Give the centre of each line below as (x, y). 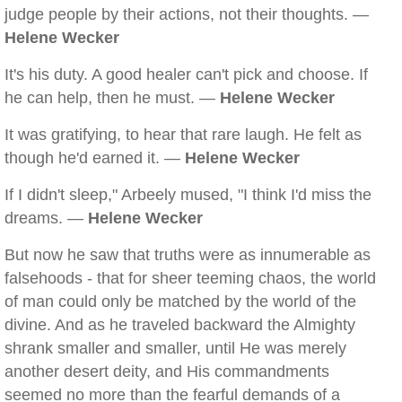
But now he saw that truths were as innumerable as (188, 255)
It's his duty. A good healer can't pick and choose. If (186, 74)
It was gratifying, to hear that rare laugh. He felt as (183, 135)
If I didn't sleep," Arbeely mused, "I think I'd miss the (188, 195)
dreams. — (46, 218)
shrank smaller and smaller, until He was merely (175, 348)
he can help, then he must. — (112, 98)
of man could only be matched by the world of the (180, 301)
